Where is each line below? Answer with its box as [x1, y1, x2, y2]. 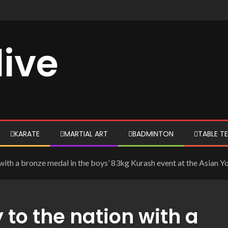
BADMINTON [132, 129, 174, 139]
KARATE [14, 129, 40, 139]
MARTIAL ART [64, 129, 108, 139]
